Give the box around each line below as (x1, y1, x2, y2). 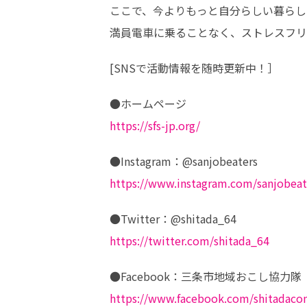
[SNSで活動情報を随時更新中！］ (110, 60, 282, 76)
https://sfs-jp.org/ (110, 117, 200, 134)
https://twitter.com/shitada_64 (110, 232, 269, 249)
